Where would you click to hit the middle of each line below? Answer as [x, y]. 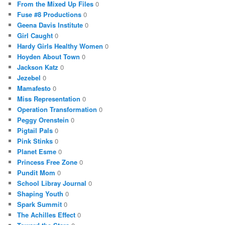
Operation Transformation [57, 109]
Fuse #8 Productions [49, 15]
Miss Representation [49, 99]
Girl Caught [35, 36]
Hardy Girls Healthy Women [60, 46]
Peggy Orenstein [43, 120]
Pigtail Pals [35, 131]
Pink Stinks [35, 141]
